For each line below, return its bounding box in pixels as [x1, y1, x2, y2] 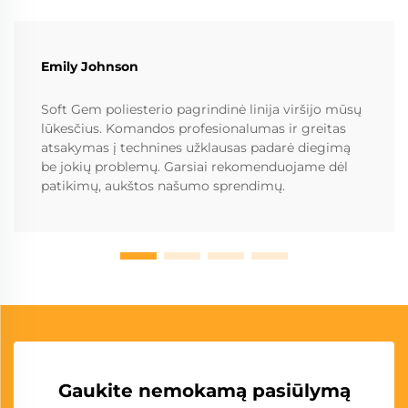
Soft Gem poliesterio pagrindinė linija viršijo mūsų [41, 101, 362, 118]
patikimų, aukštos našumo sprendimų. [41, 178, 285, 195]
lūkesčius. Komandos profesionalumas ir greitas [41, 120, 346, 138]
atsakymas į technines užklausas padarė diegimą [41, 139, 351, 157]
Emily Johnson [41, 58, 138, 76]
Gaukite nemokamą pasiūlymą [57, 380, 351, 403]
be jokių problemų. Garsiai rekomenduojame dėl [41, 158, 348, 176]
